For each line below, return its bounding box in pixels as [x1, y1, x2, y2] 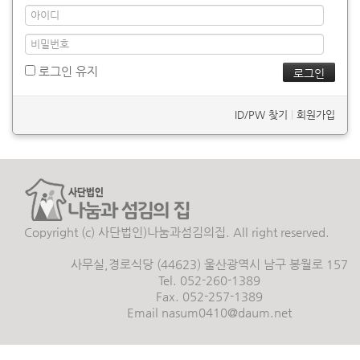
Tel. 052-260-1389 [158, 273, 260, 287]
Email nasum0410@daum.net [127, 305, 292, 319]
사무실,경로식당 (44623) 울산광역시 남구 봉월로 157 [71, 257, 348, 271]
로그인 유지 [39, 64, 98, 78]
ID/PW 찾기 [235, 108, 288, 121]
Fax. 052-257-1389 [156, 289, 263, 303]
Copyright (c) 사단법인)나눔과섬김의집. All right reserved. [24, 225, 329, 239]
